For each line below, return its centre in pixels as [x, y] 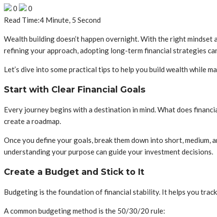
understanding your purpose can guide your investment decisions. [108, 152]
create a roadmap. [32, 121]
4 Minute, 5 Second [70, 20]
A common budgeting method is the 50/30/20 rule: [85, 211]
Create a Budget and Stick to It [74, 171]
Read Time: [22, 20]
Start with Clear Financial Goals [75, 89]
